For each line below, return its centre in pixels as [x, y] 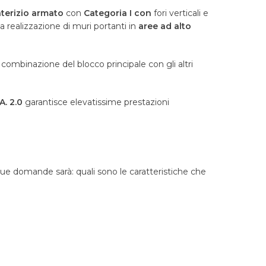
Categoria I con [119, 13]
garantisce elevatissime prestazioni [97, 102]
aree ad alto [165, 26]
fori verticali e [181, 13]
